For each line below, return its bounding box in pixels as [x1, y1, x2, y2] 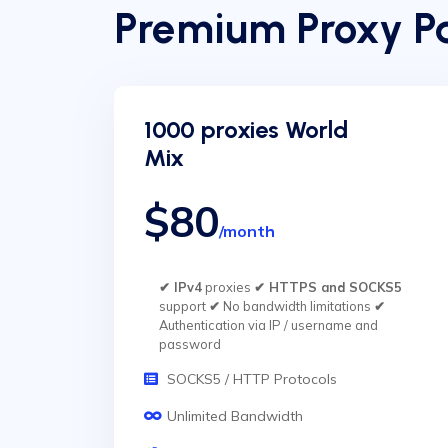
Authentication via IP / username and [159, 317, 378, 333]
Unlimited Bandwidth [167, 407, 303, 425]
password [159, 336, 221, 352]
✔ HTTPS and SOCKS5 [254, 279, 402, 295]
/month [219, 221, 275, 241]
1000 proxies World [144, 115, 348, 144]
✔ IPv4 [159, 279, 202, 295]
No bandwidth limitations [220, 298, 374, 314]
